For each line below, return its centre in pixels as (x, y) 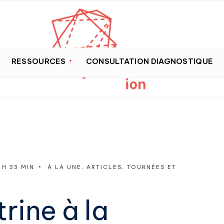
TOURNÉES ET (152, 167)
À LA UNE (64, 167)
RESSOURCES (38, 61)
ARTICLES (104, 167)
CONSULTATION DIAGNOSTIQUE (149, 61)
